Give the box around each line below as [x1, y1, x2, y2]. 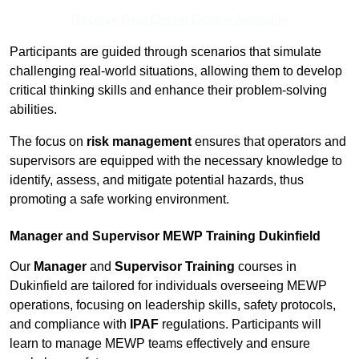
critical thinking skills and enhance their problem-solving [10, 83, 327, 98]
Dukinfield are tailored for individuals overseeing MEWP [10, 279, 327, 293]
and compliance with [10, 317, 130, 332]
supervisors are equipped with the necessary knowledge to [10, 154, 342, 168]
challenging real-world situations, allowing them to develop [10, 64, 342, 79]
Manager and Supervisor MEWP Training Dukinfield [10, 229, 321, 244]
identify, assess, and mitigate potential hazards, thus [10, 173, 304, 188]
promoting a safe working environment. [10, 192, 229, 207]
